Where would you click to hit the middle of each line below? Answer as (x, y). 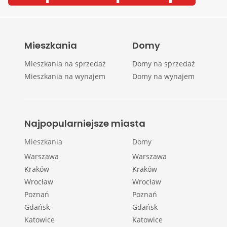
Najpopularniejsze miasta (85, 123)
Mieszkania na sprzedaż (65, 64)
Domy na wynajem (164, 76)
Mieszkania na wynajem (65, 76)
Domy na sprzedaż (164, 64)
